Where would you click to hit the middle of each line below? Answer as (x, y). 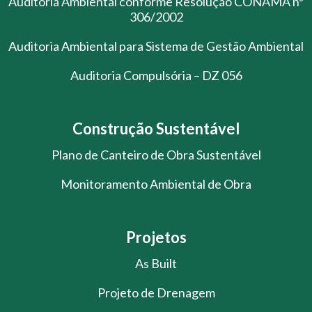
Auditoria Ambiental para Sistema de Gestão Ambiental (156, 46)
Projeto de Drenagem (156, 293)
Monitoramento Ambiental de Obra (156, 184)
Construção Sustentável (156, 129)
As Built (156, 264)
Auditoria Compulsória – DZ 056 (156, 76)
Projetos (156, 237)
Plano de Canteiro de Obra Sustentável (156, 155)
